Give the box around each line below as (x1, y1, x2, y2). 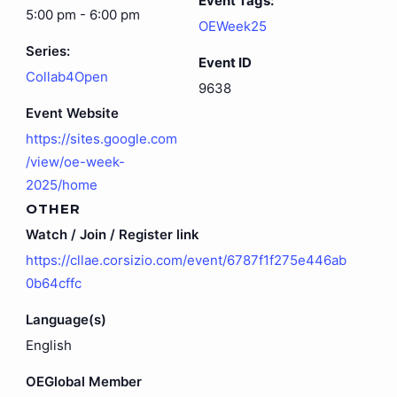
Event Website (25, 105, 119, 122)
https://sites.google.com (25, 130, 177, 148)
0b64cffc (25, 275, 82, 292)
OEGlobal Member (25, 373, 142, 391)
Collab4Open (25, 68, 108, 86)
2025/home (25, 176, 97, 194)
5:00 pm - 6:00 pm (25, 6, 140, 24)
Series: (25, 43, 70, 60)
